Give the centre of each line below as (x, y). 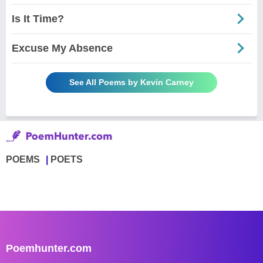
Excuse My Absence (62, 48)
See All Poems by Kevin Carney (131, 82)
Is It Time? (38, 18)
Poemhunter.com (49, 248)
